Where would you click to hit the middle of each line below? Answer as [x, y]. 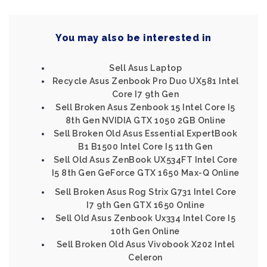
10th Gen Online [145, 231]
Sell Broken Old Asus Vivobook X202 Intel [145, 244]
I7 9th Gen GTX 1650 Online [145, 205]
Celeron [145, 257]
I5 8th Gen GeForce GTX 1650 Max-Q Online [145, 173]
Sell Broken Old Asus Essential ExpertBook [145, 133]
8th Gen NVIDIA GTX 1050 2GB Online [145, 120]
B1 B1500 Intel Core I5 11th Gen [145, 147]
